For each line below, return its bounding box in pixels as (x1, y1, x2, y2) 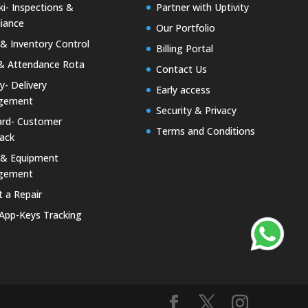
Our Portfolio (155, 21, 215, 35)
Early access (155, 83, 210, 97)
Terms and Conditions (155, 124, 255, 138)
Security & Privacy (155, 104, 236, 118)
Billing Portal (155, 42, 213, 56)
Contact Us (155, 63, 207, 76)
